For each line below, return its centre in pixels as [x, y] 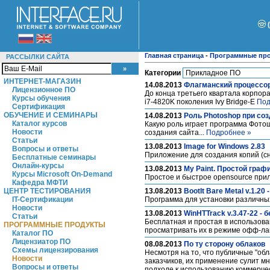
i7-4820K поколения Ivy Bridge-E [201, 102]
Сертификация [39, 107]
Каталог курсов [39, 124]
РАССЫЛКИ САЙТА [38, 57]
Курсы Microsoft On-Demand [62, 174]
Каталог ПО [33, 233]
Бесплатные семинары [54, 157]
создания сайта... [175, 133]
